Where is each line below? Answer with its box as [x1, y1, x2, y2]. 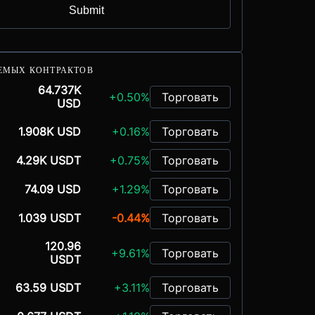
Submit [68, 4, 104, 16]
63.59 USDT [15, 281, 81, 295]
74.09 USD [24, 182, 81, 196]
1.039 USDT [18, 211, 81, 225]
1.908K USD [18, 124, 81, 139]
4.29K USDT [15, 153, 81, 167]
